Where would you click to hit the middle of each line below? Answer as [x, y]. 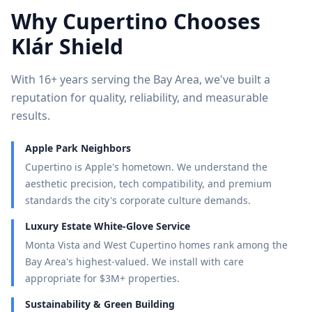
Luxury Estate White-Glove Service [108, 226]
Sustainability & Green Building [100, 304]
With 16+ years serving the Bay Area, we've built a [141, 79]
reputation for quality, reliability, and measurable [140, 97]
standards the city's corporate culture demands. [138, 200]
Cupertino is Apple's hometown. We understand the [146, 167]
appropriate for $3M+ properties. [102, 278]
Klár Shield [67, 46]
